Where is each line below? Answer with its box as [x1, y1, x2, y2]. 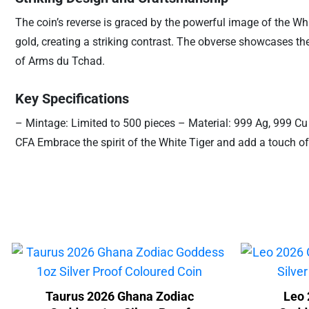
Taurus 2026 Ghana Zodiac [45, 289, 194, 303]
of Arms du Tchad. [14, 54, 105, 68]
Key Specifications [14, 90, 129, 107]
